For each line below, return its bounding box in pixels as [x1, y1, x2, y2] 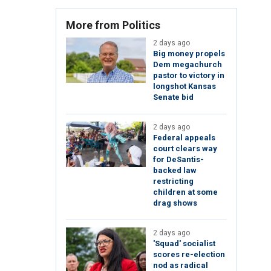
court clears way [153, 144, 217, 154]
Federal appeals [153, 133, 215, 143]
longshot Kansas [153, 82, 216, 91]
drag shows [153, 198, 197, 208]
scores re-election [153, 250, 225, 260]
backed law [153, 166, 197, 175]
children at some [153, 188, 218, 197]
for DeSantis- [153, 155, 204, 165]
